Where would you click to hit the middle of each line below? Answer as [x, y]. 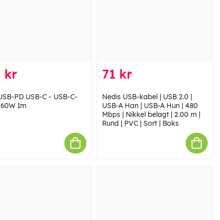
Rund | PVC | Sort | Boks [140, 123]
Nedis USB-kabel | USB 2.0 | [147, 96]
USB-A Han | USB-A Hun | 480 [150, 105]
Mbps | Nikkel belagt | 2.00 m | [151, 114]
